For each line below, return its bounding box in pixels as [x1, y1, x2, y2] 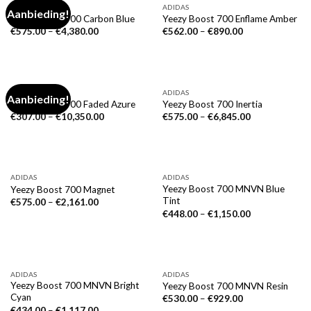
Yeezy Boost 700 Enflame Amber [162, 13, 297, 25]
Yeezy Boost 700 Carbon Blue [10, 13, 135, 25]
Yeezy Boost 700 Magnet [10, 183, 115, 195]
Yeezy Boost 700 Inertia [162, 98, 262, 110]
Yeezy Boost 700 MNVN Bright [10, 280, 140, 292]
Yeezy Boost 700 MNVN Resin [162, 280, 288, 292]
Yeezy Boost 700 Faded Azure [10, 98, 135, 110]
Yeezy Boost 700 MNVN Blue [162, 183, 285, 195]
